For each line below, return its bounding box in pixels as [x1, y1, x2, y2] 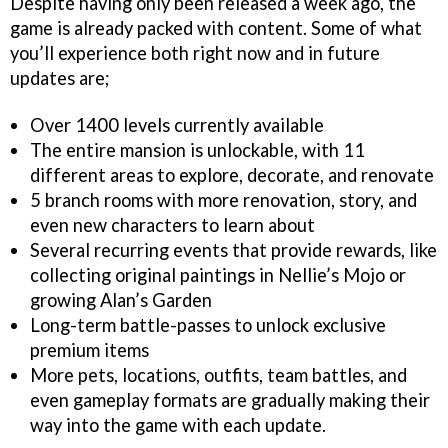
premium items [30, 338, 149, 361]
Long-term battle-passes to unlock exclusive [30, 313, 386, 336]
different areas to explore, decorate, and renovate [30, 163, 434, 186]
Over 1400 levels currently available [30, 113, 324, 136]
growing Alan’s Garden [30, 288, 212, 311]
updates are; [10, 67, 110, 89]
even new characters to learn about [30, 213, 315, 236]
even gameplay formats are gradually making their [30, 388, 430, 411]
